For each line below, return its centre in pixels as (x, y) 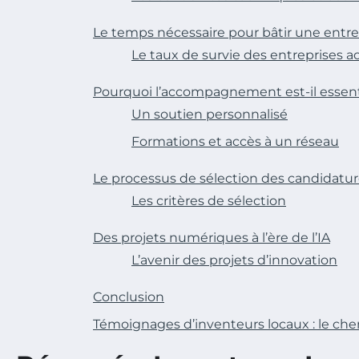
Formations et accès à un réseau (235, 142)
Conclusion (129, 297)
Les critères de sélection (209, 201)
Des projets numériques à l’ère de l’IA (212, 238)
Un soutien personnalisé (210, 115)
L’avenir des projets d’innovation (234, 260)
